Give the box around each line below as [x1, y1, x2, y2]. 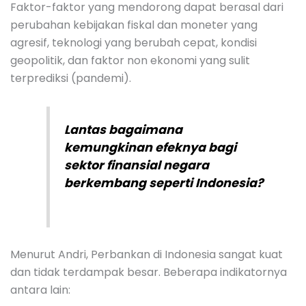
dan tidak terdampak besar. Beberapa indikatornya [10, 264, 287, 280]
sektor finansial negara [64, 157, 209, 174]
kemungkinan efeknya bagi [64, 139, 236, 156]
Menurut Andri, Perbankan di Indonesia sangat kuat [10, 246, 283, 262]
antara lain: [10, 281, 70, 298]
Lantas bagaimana [64, 122, 182, 139]
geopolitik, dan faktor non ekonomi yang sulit [10, 53, 250, 69]
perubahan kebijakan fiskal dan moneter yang [10, 17, 258, 33]
